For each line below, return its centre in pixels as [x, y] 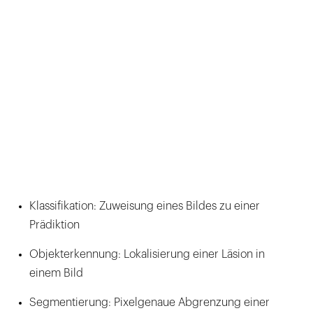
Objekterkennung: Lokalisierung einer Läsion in [147, 254]
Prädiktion [54, 225]
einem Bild [56, 273]
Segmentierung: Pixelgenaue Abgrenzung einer [150, 302]
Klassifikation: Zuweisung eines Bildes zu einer [145, 206]
